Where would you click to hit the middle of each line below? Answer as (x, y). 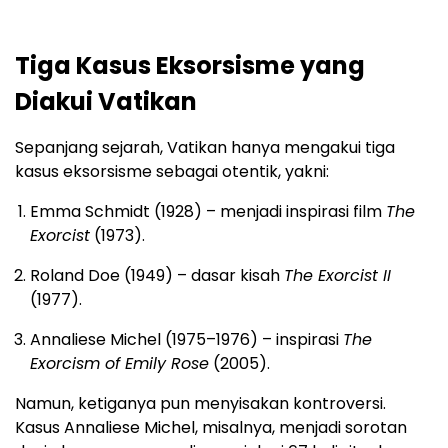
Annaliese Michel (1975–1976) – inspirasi (186, 339)
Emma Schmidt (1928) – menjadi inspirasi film (208, 211)
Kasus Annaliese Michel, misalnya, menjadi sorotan (211, 427)
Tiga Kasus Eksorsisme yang (190, 65)
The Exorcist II (337, 275)
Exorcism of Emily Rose (119, 363)
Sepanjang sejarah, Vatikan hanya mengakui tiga (205, 147)
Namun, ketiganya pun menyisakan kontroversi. (200, 403)
